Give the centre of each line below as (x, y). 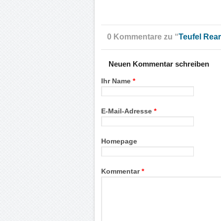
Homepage (119, 141)
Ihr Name (117, 81)
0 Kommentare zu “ (143, 37)
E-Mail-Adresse (128, 111)
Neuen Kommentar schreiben (159, 64)
